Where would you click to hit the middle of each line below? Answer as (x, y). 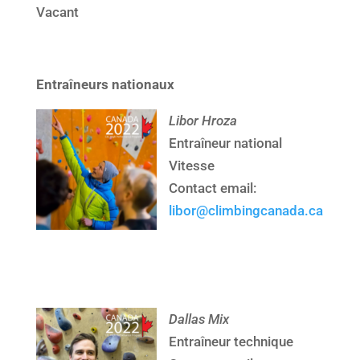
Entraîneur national (225, 143)
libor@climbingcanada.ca (245, 211)
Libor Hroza (202, 121)
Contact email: (212, 188)
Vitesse (191, 166)
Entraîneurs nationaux (105, 85)
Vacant (57, 12)
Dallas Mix (198, 319)
